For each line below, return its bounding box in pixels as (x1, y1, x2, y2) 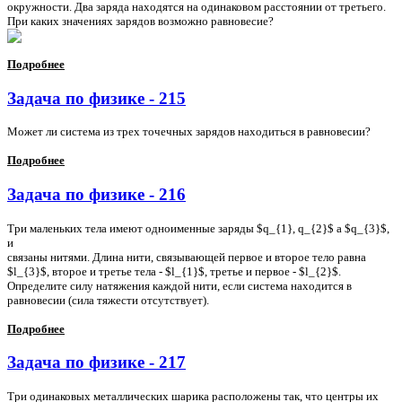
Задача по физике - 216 (7, 185, 186, 205)
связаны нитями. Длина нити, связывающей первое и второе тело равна (7, 249, 366, 264)
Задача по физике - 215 (7, 88, 186, 108)
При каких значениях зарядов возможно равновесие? (7, 13, 274, 28)
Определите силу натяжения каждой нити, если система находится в (7, 278, 352, 293)
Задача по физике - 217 (7, 353, 186, 372)
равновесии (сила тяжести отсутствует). (7, 293, 209, 307)
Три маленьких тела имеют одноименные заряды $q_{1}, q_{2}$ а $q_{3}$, (7, 221, 389, 235)
